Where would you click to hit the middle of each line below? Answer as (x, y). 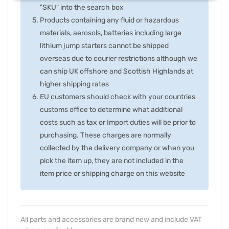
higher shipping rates (74, 84)
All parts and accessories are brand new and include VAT (111, 219)
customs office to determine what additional (111, 109)
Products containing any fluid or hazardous (109, 20)
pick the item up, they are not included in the (112, 161)
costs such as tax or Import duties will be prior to (118, 122)
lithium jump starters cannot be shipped (104, 45)
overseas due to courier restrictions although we (119, 58)
